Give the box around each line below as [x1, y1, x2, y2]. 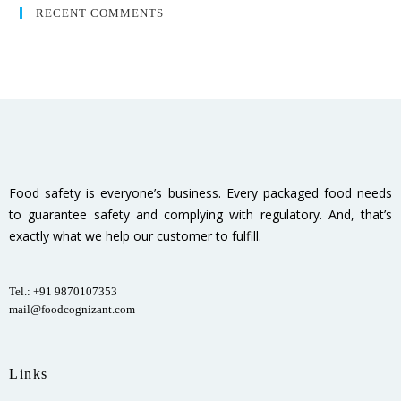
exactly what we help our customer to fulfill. [9, 227, 261, 245]
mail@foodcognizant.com [9, 303, 135, 317]
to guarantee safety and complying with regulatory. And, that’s [9, 206, 392, 224]
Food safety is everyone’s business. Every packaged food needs [9, 184, 392, 202]
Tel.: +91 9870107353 [9, 285, 117, 299]
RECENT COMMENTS [36, 6, 165, 21]
